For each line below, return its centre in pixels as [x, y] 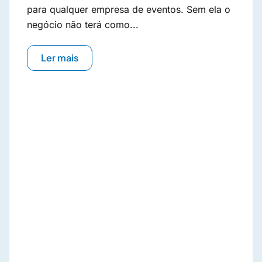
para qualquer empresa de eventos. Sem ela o [129, 10]
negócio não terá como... [83, 25]
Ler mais [60, 58]
